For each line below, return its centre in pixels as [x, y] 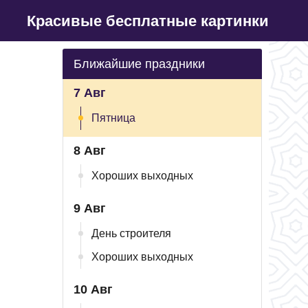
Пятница [113, 118]
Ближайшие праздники [139, 64]
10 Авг [93, 289]
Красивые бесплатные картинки [148, 21]
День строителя [131, 233]
